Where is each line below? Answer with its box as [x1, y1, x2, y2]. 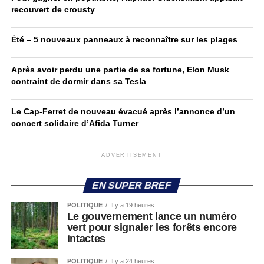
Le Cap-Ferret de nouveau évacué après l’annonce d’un [11, 107, 235, 116]
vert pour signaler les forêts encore [67, 222, 237, 233]
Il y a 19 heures [110, 202, 154, 209]
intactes [67, 233, 105, 245]
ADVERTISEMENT [101, 152, 163, 158]
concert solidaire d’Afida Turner [11, 118, 138, 128]
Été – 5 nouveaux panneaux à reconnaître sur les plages [11, 35, 237, 44]
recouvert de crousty [11, 5, 97, 14]
